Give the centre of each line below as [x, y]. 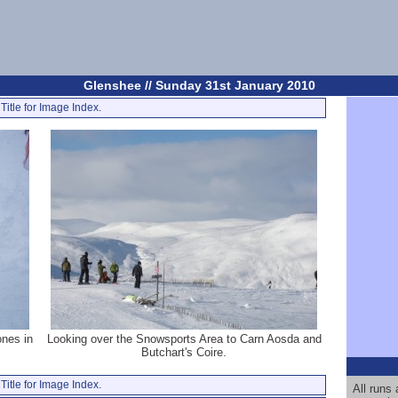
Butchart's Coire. [184, 352]
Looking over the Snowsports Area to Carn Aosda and [184, 339]
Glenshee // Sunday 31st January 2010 [199, 85]
